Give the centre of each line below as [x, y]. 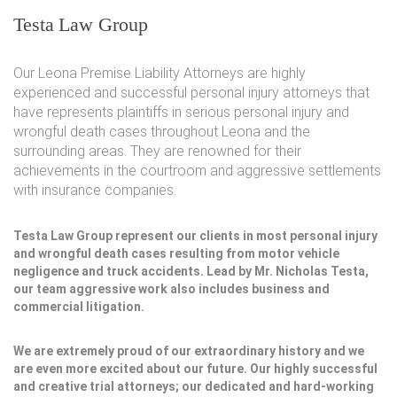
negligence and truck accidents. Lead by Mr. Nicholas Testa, [191, 271]
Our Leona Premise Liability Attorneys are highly [160, 73]
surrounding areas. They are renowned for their [157, 151]
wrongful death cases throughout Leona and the [162, 132]
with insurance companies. [95, 190]
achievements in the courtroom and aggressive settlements [197, 171]
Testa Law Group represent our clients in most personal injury [195, 236]
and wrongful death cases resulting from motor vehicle [176, 253]
